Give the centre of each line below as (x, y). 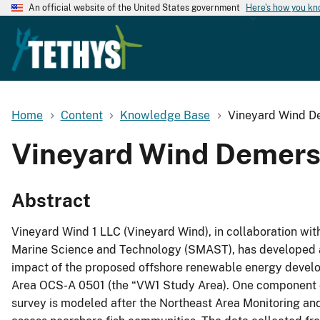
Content (81, 115)
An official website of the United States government (134, 8)
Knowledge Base (165, 115)
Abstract (51, 201)
